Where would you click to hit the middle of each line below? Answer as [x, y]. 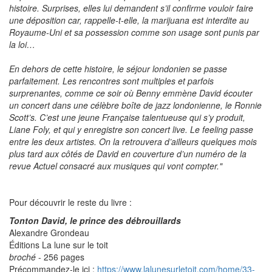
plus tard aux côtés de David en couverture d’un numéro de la [128, 154]
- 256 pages [60, 257]
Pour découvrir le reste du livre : [70, 202]
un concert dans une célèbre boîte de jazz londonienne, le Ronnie [135, 105]
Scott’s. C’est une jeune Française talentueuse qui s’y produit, [127, 117]
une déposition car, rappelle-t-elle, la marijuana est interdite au [129, 20]
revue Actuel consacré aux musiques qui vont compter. [114, 166]
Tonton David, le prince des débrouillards [95, 221]
